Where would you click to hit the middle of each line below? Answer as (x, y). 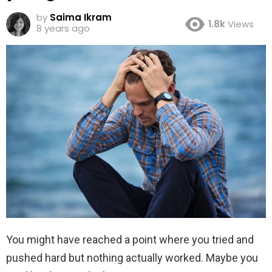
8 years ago (63, 28)
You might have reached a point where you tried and (130, 240)
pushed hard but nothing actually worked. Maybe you (132, 258)
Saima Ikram (81, 17)
